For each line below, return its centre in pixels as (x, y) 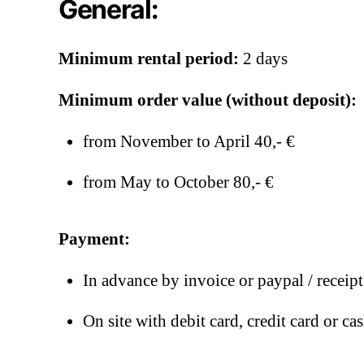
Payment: (94, 239)
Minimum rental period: (149, 58)
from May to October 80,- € (178, 182)
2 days (263, 58)
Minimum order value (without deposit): (208, 100)
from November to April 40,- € (189, 141)
